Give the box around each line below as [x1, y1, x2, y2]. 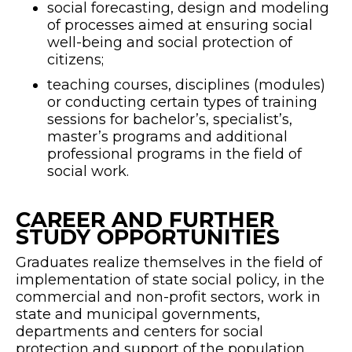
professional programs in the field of [47, 145, 302, 163]
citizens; [47, 51, 104, 69]
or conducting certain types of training [47, 93, 317, 112]
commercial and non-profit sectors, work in [16, 288, 321, 306]
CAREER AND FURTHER [16, 207, 274, 233]
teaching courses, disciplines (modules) [47, 76, 325, 94]
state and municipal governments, [16, 306, 260, 324]
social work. [47, 163, 129, 181]
